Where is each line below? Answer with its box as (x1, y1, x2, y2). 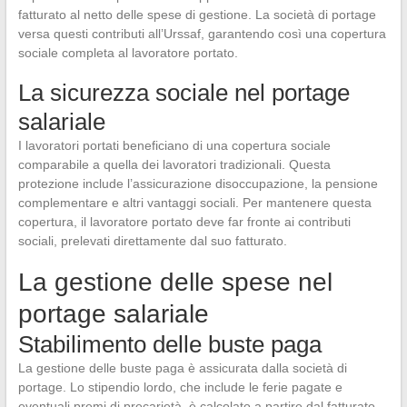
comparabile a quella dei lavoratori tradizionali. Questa (17, 156, 331, 172)
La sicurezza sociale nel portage (17, 78, 350, 106)
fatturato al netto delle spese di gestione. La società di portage (17, 6, 376, 22)
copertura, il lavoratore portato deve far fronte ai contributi (17, 213, 351, 229)
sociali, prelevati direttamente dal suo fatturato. (17, 233, 287, 248)
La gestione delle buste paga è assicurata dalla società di (17, 360, 347, 375)
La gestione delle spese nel (17, 267, 333, 296)
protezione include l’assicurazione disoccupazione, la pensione (17, 175, 378, 191)
